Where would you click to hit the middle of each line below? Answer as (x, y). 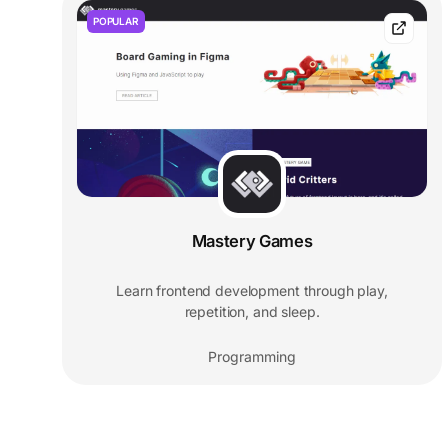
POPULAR (116, 21)
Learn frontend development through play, (252, 291)
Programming (252, 357)
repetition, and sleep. (252, 312)
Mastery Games (252, 241)
